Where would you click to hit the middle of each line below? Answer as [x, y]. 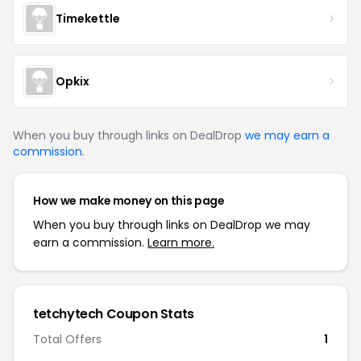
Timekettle [88, 18]
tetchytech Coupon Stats [114, 314]
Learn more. [181, 243]
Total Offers [67, 339]
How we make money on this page [129, 201]
